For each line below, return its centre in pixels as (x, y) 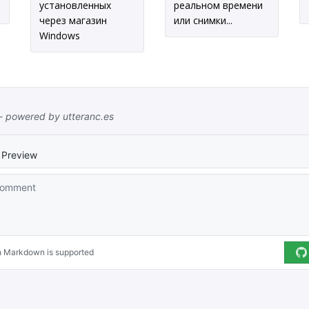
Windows (60, 36)
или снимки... (203, 20)
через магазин (73, 20)
